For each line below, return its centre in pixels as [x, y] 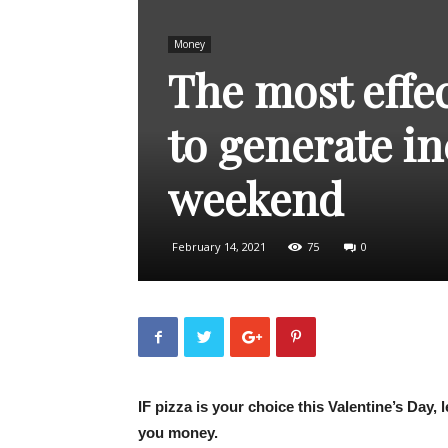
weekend [256, 197]
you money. [178, 432]
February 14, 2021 [219, 246]
